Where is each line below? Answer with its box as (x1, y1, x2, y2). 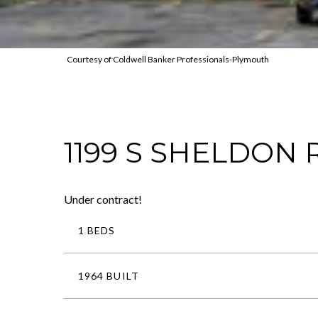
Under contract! (64, 192, 142, 206)
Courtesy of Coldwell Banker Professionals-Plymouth (66, 53, 269, 65)
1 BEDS (78, 224, 116, 236)
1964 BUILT (78, 269, 139, 282)
